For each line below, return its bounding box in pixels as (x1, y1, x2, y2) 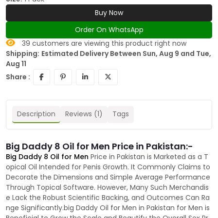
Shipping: (6, 49, 39, 59)
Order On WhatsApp (74, 25, 144, 35)
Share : (6, 72, 30, 82)
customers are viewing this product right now (30, 38, 186, 49)
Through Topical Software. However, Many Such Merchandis (6, 182, 209, 193)
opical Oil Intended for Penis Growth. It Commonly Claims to (6, 162, 210, 172)
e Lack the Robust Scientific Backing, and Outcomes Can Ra (6, 193, 210, 203)
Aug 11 (6, 59, 26, 69)
